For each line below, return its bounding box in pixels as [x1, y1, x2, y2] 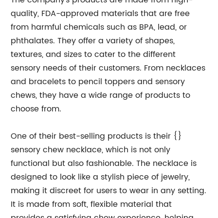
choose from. [11, 103, 62, 115]
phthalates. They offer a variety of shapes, [11, 35, 175, 47]
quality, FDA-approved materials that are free [11, 7, 190, 20]
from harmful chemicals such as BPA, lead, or [11, 21, 187, 34]
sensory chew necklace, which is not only [11, 144, 171, 156]
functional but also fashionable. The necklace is [11, 157, 197, 170]
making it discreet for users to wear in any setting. [11, 184, 207, 197]
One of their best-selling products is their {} [11, 130, 182, 143]
